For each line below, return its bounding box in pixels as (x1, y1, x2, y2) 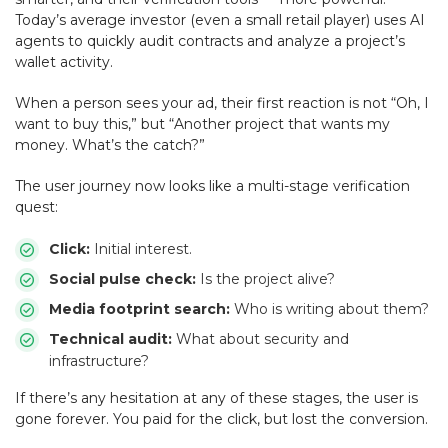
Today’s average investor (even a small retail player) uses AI (15, 10, 425, 29)
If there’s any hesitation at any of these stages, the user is (15, 388, 418, 407)
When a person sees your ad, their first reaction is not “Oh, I (15, 93, 429, 112)
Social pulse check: (49, 269, 196, 288)
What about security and (172, 329, 349, 348)
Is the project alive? (196, 269, 335, 288)
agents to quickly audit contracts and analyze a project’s (15, 31, 405, 50)
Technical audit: (49, 329, 172, 348)
